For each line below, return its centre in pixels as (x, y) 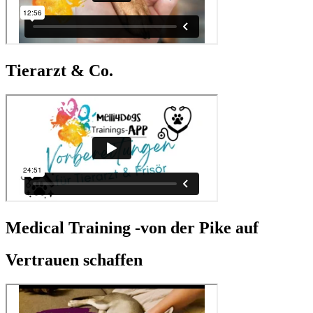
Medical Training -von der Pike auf (132, 227)
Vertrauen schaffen (74, 260)
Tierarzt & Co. (59, 70)
